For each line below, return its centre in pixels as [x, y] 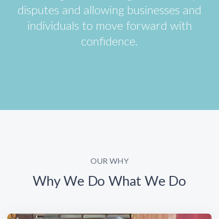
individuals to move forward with [109, 25]
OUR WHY [109, 160]
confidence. [109, 41]
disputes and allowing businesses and [109, 9]
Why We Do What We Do [109, 180]
